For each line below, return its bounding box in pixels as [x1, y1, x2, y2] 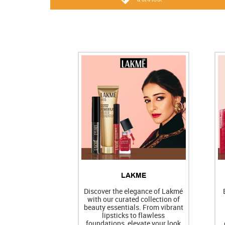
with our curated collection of [87, 194, 180, 204]
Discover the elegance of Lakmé [84, 186, 183, 196]
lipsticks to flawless [102, 210, 165, 220]
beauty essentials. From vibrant [83, 202, 183, 212]
